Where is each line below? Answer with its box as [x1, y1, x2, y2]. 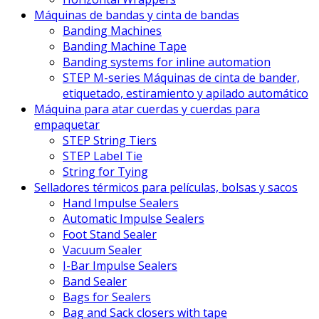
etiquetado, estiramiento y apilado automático [63, 85, 308, 102]
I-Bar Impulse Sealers [63, 258, 177, 274]
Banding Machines [63, 23, 162, 39]
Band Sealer [63, 273, 127, 290]
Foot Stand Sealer [63, 226, 157, 243]
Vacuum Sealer [63, 242, 142, 258]
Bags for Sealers [63, 289, 151, 305]
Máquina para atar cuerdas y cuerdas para [34, 101, 260, 117]
